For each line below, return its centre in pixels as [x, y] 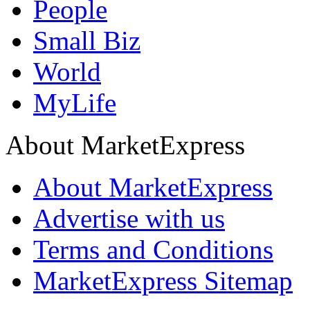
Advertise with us [129, 218]
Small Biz [87, 40]
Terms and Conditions [153, 249]
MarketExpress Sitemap [163, 280]
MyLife [75, 102]
